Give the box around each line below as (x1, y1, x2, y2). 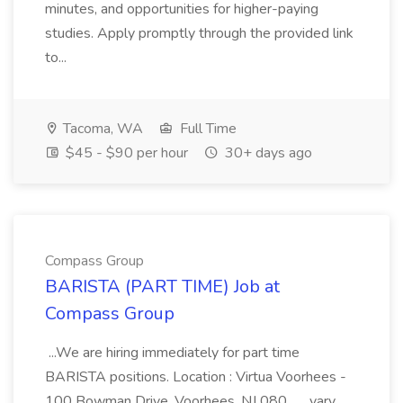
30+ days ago (221, 143, 312, 163)
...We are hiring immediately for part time (45, 343, 300, 363)
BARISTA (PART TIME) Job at (45, 274, 280, 299)
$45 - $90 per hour (62, 143, 188, 163)
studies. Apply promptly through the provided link (45, 23, 354, 43)
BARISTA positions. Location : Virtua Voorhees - (45, 367, 346, 387)
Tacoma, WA (59, 119, 143, 139)
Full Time (176, 119, 237, 139)
